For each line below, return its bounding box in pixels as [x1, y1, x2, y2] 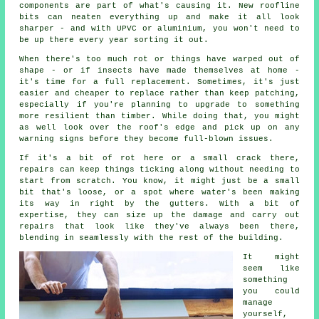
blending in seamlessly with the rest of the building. [19, 234, 284, 243]
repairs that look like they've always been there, [19, 222, 300, 231]
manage [243, 298, 273, 308]
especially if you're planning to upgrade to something [19, 100, 300, 110]
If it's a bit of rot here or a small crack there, [19, 154, 300, 163]
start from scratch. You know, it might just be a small [19, 177, 300, 186]
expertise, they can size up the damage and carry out [19, 211, 300, 220]
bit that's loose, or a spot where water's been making [19, 188, 300, 197]
